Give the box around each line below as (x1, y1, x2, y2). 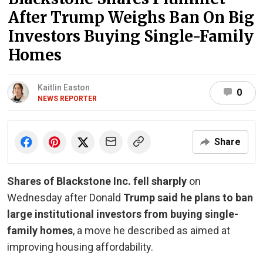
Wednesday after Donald (7, 191, 123, 204)
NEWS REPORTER (38, 95, 97, 103)
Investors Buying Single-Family (8, 26, 254, 46)
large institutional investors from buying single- (7, 208, 238, 220)
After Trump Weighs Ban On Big (8, 8, 254, 27)
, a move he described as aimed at (73, 224, 230, 237)
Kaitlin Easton (38, 83, 90, 92)
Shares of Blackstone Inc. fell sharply (7, 175, 187, 187)
